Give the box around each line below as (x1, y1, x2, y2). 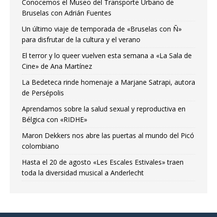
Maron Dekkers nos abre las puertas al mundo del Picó (22, 131, 194, 140)
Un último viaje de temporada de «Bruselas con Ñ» (22, 24, 182, 34)
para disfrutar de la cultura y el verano (22, 35, 140, 45)
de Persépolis (22, 88, 64, 98)
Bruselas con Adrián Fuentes (22, 8, 111, 18)
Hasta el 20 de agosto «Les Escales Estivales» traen (22, 157, 184, 167)
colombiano (22, 141, 59, 151)
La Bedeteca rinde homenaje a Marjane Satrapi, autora (22, 77, 195, 87)
